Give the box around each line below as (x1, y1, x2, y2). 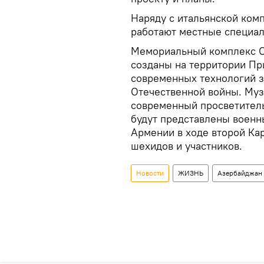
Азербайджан (217, 169, 262, 178)
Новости (136, 169, 164, 178)
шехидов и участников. (131, 139, 242, 153)
